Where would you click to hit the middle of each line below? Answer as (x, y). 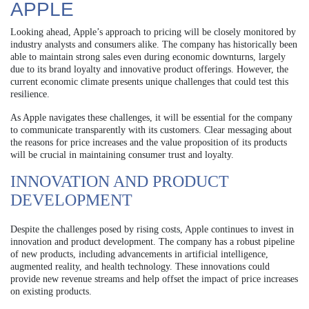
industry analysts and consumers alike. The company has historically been (154, 44)
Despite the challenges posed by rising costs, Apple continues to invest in (152, 229)
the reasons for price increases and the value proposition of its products (149, 142)
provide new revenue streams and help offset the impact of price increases (154, 279)
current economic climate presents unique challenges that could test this (149, 81)
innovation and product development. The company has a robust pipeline (152, 241)
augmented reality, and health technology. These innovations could (140, 266)
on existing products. (51, 291)
